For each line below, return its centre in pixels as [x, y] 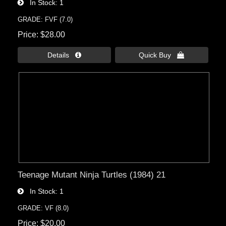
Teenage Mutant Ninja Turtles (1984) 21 [92, 174]
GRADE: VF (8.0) [43, 208]
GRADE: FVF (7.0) [45, 19]
